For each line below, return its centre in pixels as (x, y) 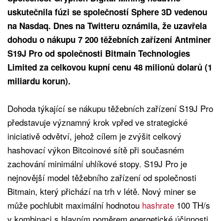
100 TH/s (192, 205)
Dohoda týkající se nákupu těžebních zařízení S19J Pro (110, 109)
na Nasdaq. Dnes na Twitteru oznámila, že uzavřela (107, 26)
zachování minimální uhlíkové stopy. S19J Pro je (97, 164)
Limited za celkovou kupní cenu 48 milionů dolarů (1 (110, 67)
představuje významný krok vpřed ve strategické (97, 122)
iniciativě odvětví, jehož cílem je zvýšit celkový (94, 136)
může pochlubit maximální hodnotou (75, 205)
